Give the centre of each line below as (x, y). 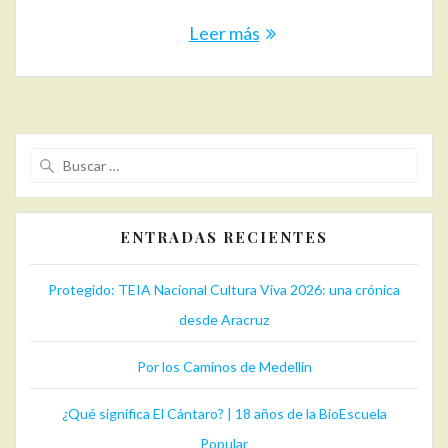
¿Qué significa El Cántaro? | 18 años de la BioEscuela (224, 414)
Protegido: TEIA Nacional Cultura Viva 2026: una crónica (224, 290)
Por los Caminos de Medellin (224, 367)
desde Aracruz (224, 320)
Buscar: (248, 159)
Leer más (224, 33)
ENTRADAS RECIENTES (224, 237)
